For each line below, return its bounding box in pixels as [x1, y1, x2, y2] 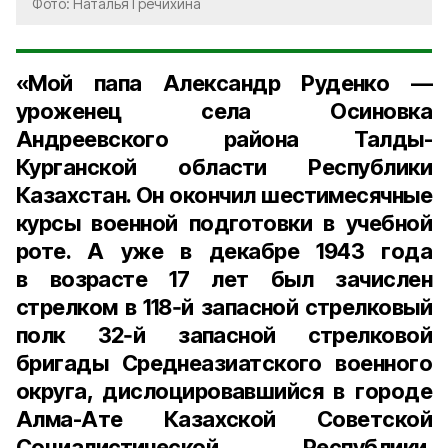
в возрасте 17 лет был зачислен [16, 266, 432, 292]
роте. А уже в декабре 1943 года [16, 238, 432, 264]
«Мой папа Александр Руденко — [16, 70, 432, 96]
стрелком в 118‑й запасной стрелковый [16, 294, 432, 320]
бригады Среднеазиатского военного [16, 350, 432, 376]
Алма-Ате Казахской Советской [16, 406, 432, 432]
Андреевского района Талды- [16, 126, 432, 152]
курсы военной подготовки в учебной [16, 210, 432, 236]
